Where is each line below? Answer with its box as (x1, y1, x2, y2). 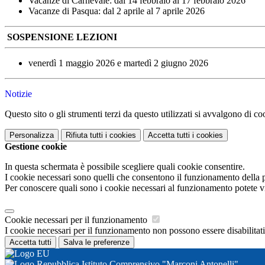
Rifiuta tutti (66, 131, 103, 140)
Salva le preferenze (63, 238, 130, 247)
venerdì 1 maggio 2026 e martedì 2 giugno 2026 (28, 58, 208, 69)
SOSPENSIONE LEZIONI (7, 32, 117, 43)
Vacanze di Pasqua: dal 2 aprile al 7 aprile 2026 (28, 6, 205, 17)
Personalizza (9, 131, 54, 140)
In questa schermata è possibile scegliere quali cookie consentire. (5, 161, 245, 172)
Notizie (5, 89, 32, 99)
